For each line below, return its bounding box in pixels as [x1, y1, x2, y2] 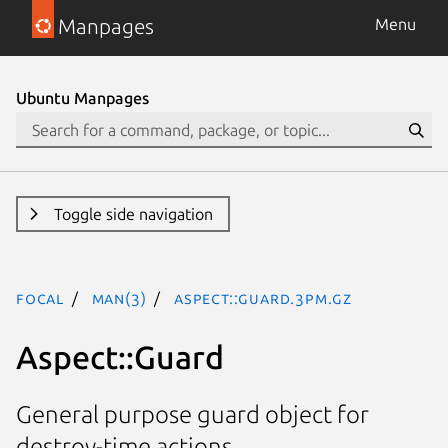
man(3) [91, 289, 147, 307]
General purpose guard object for [16, 401, 369, 429]
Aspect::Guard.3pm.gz [174, 289, 353, 307]
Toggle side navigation [53, 205, 213, 223]
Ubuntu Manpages [16, 89, 149, 107]
